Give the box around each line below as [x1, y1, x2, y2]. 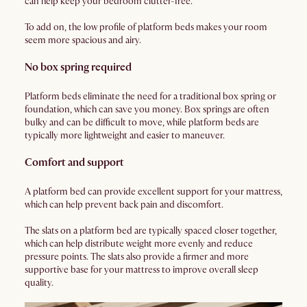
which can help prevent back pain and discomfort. [25, 199, 223, 210]
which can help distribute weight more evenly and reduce [25, 238, 253, 249]
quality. [25, 277, 53, 288]
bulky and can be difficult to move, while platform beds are [25, 116, 259, 128]
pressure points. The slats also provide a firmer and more [25, 251, 249, 262]
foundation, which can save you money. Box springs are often [25, 103, 269, 115]
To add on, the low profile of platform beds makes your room [25, 21, 267, 33]
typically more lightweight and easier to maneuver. [25, 130, 225, 141]
